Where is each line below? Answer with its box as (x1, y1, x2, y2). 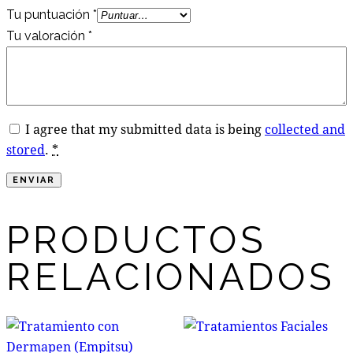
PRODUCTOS (6, 217, 267, 262)
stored (6, 140, 45, 158)
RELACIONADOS (6, 255, 336, 299)
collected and (265, 120, 345, 137)
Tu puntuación (6, 6, 93, 22)
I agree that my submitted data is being (25, 120, 265, 137)
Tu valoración (6, 28, 88, 43)
